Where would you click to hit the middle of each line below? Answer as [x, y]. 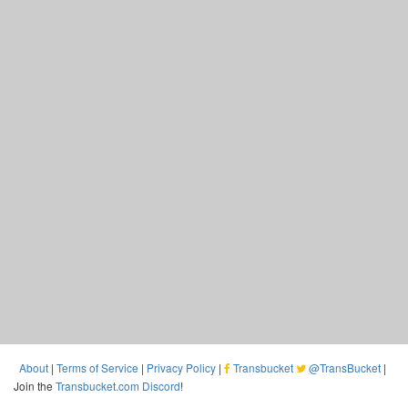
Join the [35, 386]
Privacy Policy [181, 367]
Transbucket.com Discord [118, 386]
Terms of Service [97, 367]
